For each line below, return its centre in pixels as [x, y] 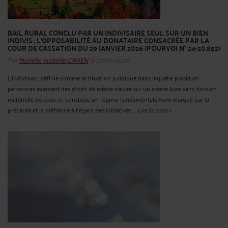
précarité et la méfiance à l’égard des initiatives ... [73, 110]
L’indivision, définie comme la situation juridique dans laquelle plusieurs [103, 78]
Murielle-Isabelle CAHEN [53, 60]
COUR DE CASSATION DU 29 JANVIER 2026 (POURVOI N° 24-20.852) [114, 48]
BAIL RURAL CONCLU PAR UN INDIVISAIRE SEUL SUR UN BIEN [108, 32]
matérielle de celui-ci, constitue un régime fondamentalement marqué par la [108, 99]
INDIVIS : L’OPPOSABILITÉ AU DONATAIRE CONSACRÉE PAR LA [108, 40]
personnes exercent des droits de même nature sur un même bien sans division [112, 89]
